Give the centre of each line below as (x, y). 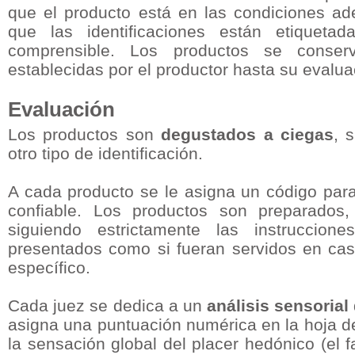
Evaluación (61, 109)
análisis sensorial (278, 305)
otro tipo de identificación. (105, 153)
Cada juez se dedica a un (107, 305)
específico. (49, 267)
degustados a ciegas (248, 134)
